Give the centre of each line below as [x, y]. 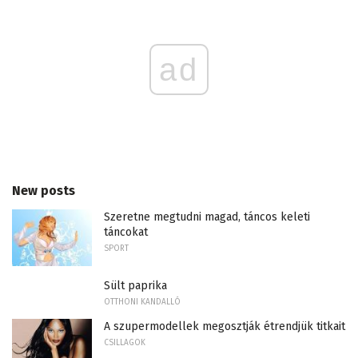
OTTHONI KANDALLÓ [142, 302]
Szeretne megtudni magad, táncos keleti [207, 217]
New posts [44, 190]
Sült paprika [135, 286]
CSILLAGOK [125, 343]
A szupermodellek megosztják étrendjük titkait [225, 327]
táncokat [126, 232]
